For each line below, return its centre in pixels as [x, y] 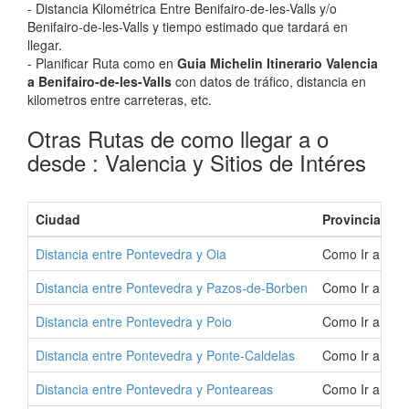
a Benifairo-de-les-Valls [100, 81]
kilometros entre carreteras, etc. [120, 100]
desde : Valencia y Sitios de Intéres [197, 162]
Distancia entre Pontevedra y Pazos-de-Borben [172, 288]
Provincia [351, 219]
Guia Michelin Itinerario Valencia [278, 63]
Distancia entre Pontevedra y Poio [134, 321]
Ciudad [58, 219]
